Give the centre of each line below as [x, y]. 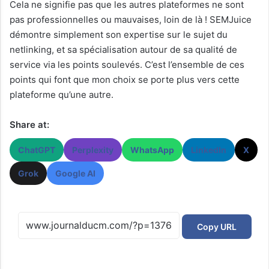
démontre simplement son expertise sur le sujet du [119, 35]
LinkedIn [209, 150]
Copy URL [216, 226]
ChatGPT [37, 150]
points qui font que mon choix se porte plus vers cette [125, 80]
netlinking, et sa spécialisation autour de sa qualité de [123, 50]
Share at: [29, 125]
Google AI [75, 174]
